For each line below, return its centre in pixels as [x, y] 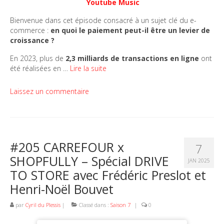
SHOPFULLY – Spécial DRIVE [89, 161]
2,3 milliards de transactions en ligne [132, 58]
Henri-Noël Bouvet [62, 189]
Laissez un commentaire [49, 91]
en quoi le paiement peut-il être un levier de [130, 30]
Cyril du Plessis [43, 204]
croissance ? [32, 40]
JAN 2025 [199, 160]
